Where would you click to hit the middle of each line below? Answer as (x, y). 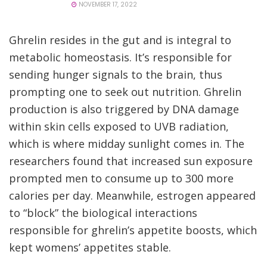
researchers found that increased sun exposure (131, 161)
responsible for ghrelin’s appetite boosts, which (133, 230)
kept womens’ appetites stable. (91, 247)
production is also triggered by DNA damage (124, 109)
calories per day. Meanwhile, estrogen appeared (132, 195)
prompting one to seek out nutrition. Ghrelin (125, 91)
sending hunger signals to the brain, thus (116, 74)
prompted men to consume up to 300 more (121, 178)
